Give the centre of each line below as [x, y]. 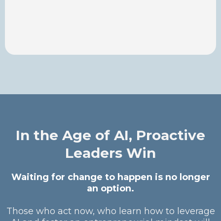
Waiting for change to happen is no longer [110, 177]
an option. [110, 188]
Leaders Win [110, 153]
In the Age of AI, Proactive [110, 135]
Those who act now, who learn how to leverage [110, 211]
